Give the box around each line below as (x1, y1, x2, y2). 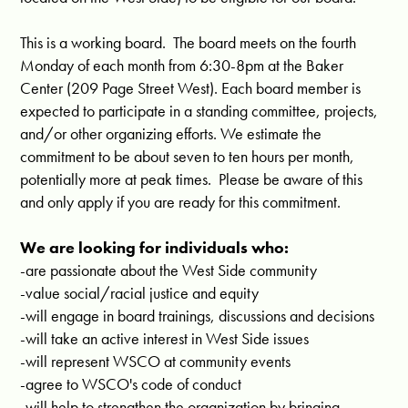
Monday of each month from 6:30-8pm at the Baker (20, 54, 344, 76)
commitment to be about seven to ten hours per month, (20, 145, 355, 167)
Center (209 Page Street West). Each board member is (20, 76, 362, 98)
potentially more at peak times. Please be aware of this (20, 168, 363, 189)
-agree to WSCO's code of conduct (20, 372, 242, 394)
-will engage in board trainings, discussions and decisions (20, 304, 375, 326)
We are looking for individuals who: (20, 236, 290, 258)
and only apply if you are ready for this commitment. (20, 190, 342, 212)
